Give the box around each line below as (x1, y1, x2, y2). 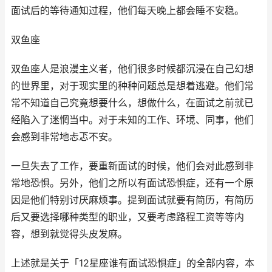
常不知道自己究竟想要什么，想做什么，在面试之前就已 (11, 97, 254, 109)
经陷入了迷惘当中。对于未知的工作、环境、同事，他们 (11, 114, 254, 126)
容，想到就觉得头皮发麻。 (11, 228, 127, 240)
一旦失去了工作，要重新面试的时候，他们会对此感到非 (11, 160, 254, 172)
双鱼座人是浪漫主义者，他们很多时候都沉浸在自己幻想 (11, 63, 254, 75)
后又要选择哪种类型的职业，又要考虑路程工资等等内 (11, 211, 244, 223)
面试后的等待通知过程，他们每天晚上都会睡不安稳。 (11, 5, 244, 16)
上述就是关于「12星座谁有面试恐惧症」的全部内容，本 (11, 257, 254, 269)
